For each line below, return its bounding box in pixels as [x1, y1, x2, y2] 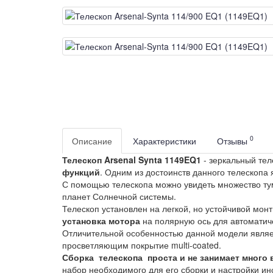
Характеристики [133, 134, 196, 147]
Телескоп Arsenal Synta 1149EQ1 [62, 153, 201, 166]
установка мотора [62, 214, 140, 227]
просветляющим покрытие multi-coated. [62, 238, 221, 251]
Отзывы [217, 134, 250, 147]
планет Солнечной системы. [62, 190, 176, 202]
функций [62, 165, 100, 178]
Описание [72, 134, 112, 147]
